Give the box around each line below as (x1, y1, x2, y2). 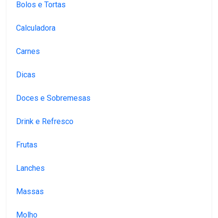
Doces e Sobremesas (16, 93, 91, 103)
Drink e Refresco (16, 117, 73, 127)
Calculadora (16, 23, 55, 33)
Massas (16, 187, 44, 197)
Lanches (16, 163, 45, 173)
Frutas (16, 140, 37, 150)
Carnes (16, 47, 40, 56)
